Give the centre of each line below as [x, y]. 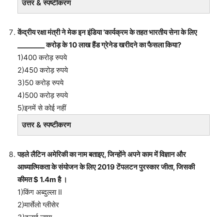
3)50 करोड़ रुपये [40, 82]
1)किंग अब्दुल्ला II [40, 192]
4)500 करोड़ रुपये [43, 95]
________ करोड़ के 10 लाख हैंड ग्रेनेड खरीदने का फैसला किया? [99, 45]
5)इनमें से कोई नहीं [42, 108]
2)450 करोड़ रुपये [43, 70]
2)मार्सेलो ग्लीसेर [38, 204]
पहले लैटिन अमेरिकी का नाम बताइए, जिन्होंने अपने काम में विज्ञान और [102, 154]
